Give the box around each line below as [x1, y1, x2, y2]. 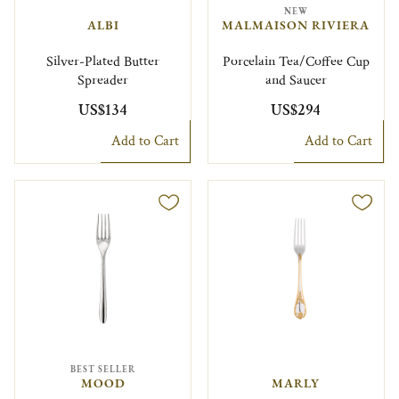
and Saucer [265, 70, 327, 90]
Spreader [77, 70, 129, 90]
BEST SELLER [70, 362, 136, 375]
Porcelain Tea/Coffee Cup [222, 52, 370, 71]
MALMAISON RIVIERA [222, 17, 370, 34]
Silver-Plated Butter [46, 52, 160, 71]
